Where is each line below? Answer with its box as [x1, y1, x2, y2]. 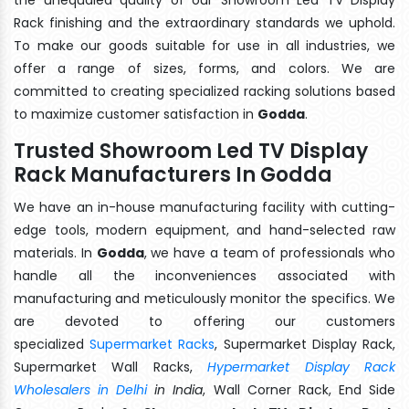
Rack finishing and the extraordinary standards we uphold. [14, 13, 395, 32]
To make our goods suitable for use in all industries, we [14, 36, 395, 55]
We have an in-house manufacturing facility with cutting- [14, 197, 395, 216]
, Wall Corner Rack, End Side [203, 380, 396, 399]
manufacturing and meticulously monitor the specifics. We [14, 288, 395, 308]
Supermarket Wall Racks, [14, 357, 208, 376]
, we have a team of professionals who [143, 243, 396, 262]
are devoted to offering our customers [14, 311, 395, 330]
